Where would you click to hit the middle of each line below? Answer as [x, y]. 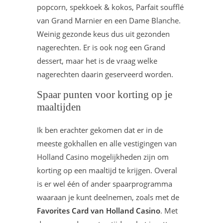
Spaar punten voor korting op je [105, 95]
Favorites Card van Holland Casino [99, 211]
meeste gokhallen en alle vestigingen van [107, 143]
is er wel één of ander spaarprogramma [105, 184]
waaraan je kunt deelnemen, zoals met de [108, 197]
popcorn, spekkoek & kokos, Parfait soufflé [110, 7]
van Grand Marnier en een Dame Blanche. [109, 20]
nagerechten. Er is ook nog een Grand [101, 47]
